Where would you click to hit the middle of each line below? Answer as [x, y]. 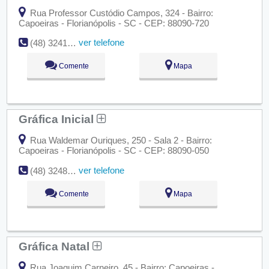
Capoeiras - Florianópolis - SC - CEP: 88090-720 [113, 23]
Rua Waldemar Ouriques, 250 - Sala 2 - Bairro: [119, 140]
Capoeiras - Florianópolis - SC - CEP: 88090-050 [113, 150]
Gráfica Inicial [57, 119]
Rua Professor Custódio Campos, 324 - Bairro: [120, 13]
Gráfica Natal [55, 246]
